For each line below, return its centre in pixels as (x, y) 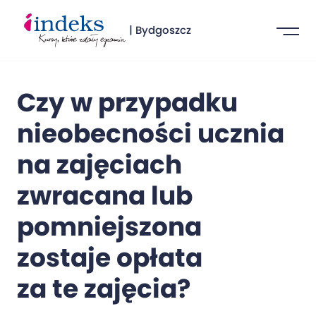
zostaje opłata (110, 257)
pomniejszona (109, 226)
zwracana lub (105, 195)
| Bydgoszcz (160, 30)
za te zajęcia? (104, 288)
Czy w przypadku (127, 102)
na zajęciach (99, 164)
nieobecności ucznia (151, 133)
